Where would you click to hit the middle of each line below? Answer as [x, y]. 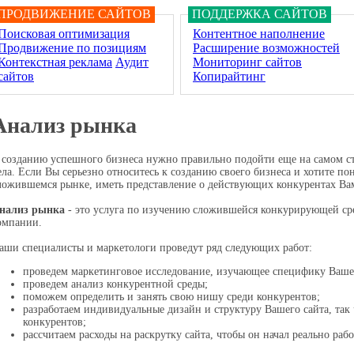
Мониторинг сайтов [247, 62]
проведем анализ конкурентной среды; [115, 284]
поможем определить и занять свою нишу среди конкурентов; [171, 296]
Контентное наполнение [259, 34]
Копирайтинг [229, 76]
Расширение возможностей [266, 48]
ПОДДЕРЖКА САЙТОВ [260, 14]
